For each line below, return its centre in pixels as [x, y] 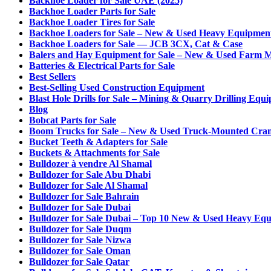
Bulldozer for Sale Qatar [79, 262]
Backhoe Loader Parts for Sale [92, 11]
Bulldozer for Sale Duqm [80, 229]
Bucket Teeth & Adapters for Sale [98, 142]
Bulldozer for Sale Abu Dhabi [90, 175]
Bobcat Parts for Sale [73, 120]
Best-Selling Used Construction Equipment [117, 87]
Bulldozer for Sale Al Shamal [88, 185]
